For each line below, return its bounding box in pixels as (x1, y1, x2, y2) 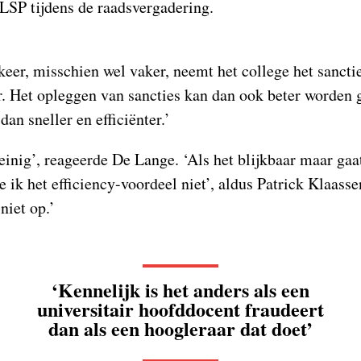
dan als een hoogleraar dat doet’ (48, 314, 313, 343)
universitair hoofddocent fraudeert (37, 295, 324, 324)
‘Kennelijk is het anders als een (52, 276, 309, 305)
